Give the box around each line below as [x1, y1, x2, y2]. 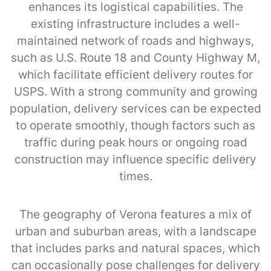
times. [119, 169, 152, 183]
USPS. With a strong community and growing [13, 84, 258, 99]
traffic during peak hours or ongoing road [24, 135, 247, 149]
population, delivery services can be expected [10, 101, 261, 116]
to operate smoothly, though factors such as [16, 118, 255, 132]
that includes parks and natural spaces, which [11, 241, 260, 255]
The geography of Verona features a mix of [19, 207, 252, 221]
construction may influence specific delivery [15, 152, 256, 166]
